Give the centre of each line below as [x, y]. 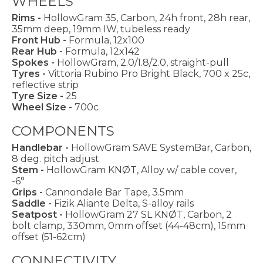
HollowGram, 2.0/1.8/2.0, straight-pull [143, 63]
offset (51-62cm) [49, 237]
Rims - [28, 18]
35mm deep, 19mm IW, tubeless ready [101, 29]
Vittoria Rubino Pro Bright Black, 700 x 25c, [149, 74]
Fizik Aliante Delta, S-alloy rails [124, 204]
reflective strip [45, 85]
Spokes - [34, 63]
